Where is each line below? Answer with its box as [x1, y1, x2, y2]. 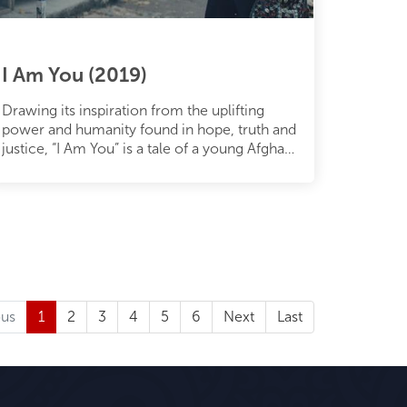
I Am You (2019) [2, 62, 147, 87]
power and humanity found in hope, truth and [2, 120, 296, 138]
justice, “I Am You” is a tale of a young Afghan [2, 139, 293, 157]
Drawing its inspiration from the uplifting [2, 101, 264, 119]
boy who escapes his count [2, 158, 179, 176]
